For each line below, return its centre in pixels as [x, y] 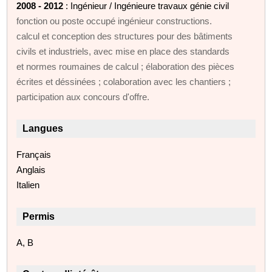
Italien [28, 185]
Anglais [31, 169]
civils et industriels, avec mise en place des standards [123, 51]
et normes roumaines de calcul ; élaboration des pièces [126, 66]
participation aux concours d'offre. [83, 97]
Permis [39, 216]
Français [34, 154]
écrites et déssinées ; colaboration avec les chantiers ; [124, 81]
